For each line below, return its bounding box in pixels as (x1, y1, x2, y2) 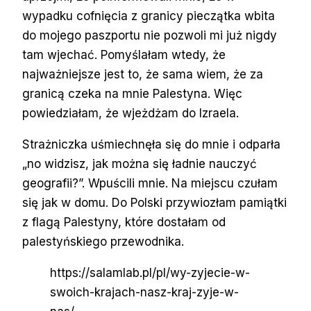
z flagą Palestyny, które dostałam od (22, 215, 226, 230)
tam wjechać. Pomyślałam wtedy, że (22, 48, 226, 62)
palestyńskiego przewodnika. (22, 235, 187, 249)
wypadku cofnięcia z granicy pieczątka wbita (22, 9, 275, 24)
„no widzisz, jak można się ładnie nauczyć (22, 157, 257, 171)
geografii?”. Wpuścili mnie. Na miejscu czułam (22, 176, 278, 191)
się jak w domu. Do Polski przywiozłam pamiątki (22, 196, 287, 210)
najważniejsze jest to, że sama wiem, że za (22, 67, 263, 82)
